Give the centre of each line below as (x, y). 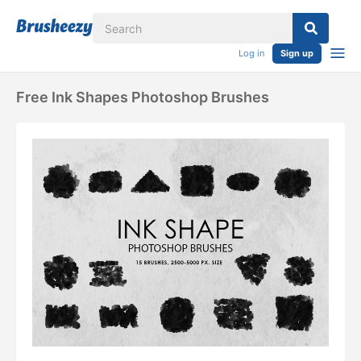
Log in (251, 53)
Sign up (297, 53)
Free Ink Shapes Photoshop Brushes (143, 97)
